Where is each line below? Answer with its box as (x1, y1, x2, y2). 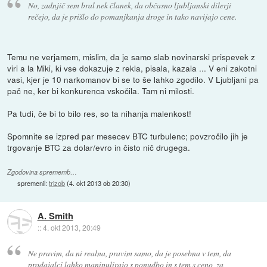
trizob (49, 178, 66, 188)
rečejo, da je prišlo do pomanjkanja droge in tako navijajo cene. (27, 11, 237, 23)
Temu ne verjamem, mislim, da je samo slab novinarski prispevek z (7, 51, 256, 63)
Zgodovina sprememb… (7, 167, 77, 177)
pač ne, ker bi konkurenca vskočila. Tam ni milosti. (7, 85, 195, 97)
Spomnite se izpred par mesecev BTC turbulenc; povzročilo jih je (7, 130, 249, 142)
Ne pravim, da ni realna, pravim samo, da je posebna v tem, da (27, 247, 231, 259)
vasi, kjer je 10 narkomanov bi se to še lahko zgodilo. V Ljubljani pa (7, 73, 259, 86)
